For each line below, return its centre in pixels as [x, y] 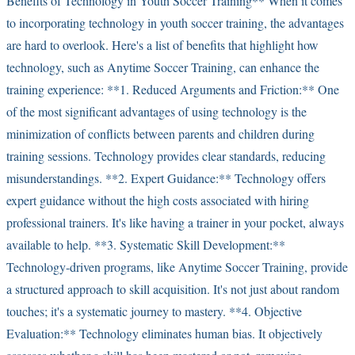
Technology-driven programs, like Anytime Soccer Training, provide [177, 266]
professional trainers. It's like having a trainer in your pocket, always [175, 222]
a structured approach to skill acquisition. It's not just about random [173, 288]
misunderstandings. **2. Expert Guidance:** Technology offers [166, 177]
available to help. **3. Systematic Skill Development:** [146, 244]
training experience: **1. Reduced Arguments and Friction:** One [173, 89]
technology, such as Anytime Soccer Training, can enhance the [163, 67]
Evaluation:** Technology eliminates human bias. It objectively [164, 333]
